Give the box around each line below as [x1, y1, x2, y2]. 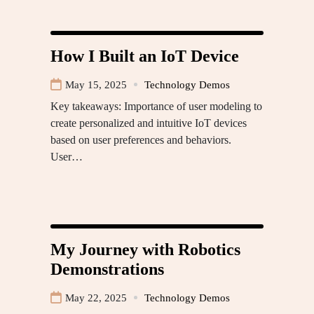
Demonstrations [50, 259, 164, 278]
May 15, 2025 [65, 78, 127, 90]
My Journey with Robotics [50, 240, 240, 259]
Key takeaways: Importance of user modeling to [50, 100, 262, 112]
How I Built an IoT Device [50, 46, 239, 65]
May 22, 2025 [65, 292, 127, 303]
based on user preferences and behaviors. [50, 133, 231, 146]
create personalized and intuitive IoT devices [50, 116, 247, 129]
